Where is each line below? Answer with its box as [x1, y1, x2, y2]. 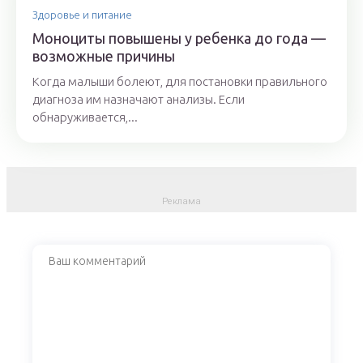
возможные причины [32, 48, 175, 65]
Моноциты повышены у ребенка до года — [32, 30, 326, 47]
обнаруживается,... [32, 110, 138, 125]
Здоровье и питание [32, 9, 132, 21]
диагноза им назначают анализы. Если [32, 92, 245, 107]
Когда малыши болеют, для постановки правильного [32, 75, 327, 89]
